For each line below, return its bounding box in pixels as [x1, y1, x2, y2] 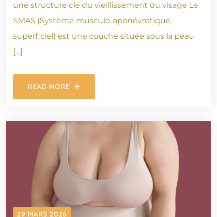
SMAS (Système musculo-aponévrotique [13, 15, 170, 25]
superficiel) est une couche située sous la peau [13, 31, 194, 41]
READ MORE [28, 82, 70, 91]
